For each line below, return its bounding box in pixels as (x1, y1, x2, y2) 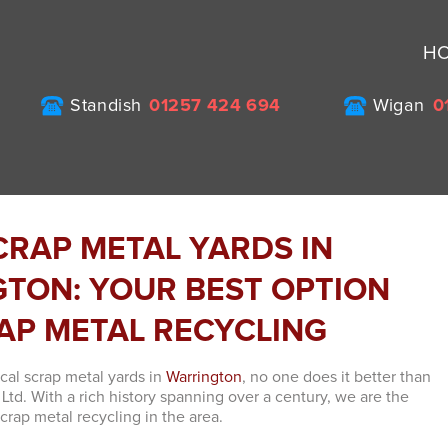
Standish (70, 97, 142, 115)
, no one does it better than (242, 369, 432, 385)
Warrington (166, 369, 243, 385)
